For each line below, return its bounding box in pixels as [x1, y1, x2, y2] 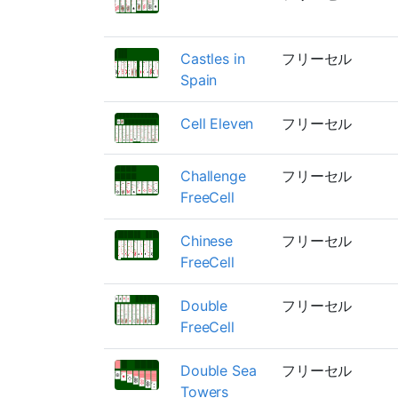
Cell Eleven [180, 114, 254, 132]
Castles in [180, 49, 245, 68]
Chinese [180, 231, 233, 250]
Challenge [180, 166, 246, 185]
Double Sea [180, 361, 257, 379]
